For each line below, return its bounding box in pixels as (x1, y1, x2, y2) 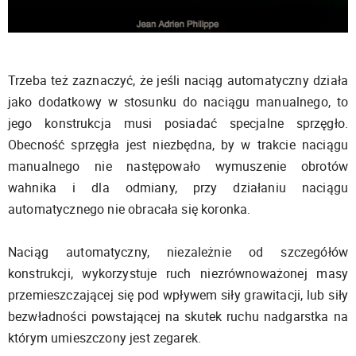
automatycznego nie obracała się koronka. (8, 200, 257, 219)
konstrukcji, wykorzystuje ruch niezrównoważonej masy (8, 265, 348, 283)
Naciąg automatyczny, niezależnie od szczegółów (8, 243, 348, 261)
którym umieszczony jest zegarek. (8, 329, 202, 347)
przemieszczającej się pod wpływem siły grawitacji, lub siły (8, 286, 348, 304)
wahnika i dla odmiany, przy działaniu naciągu (8, 179, 348, 197)
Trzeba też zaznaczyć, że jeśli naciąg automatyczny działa (8, 72, 348, 90)
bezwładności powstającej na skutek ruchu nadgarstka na (8, 308, 348, 326)
